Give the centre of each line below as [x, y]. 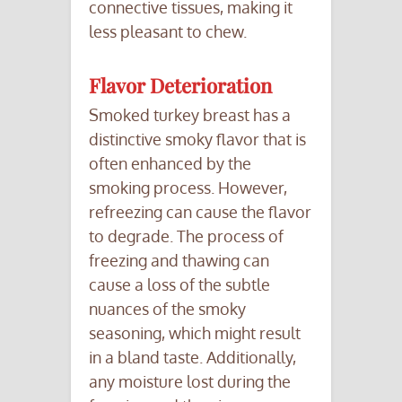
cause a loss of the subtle [179, 285]
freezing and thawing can [179, 261]
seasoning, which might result [195, 333]
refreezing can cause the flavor [200, 212]
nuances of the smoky [167, 309]
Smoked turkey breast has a [190, 115]
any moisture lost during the [190, 382]
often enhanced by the [170, 164]
